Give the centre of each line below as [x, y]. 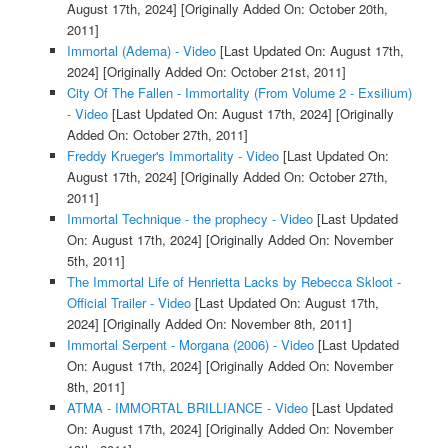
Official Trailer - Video [128, 303]
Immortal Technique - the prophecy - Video [189, 219]
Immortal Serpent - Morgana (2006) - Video [190, 345]
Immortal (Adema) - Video [141, 51]
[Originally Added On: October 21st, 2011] [222, 72]
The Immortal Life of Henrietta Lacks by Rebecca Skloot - [233, 282]
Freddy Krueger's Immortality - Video [172, 156]
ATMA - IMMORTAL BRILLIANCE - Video [187, 408]
